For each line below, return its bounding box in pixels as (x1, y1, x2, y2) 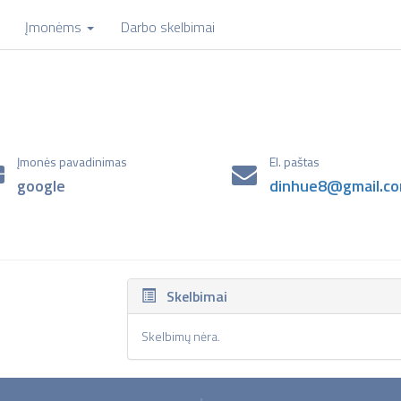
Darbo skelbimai (121, 16, 216, 38)
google (16, 174, 65, 198)
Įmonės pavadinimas (16, 152, 127, 171)
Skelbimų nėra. (141, 327, 220, 346)
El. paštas (269, 152, 320, 171)
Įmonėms (25, 16, 82, 38)
